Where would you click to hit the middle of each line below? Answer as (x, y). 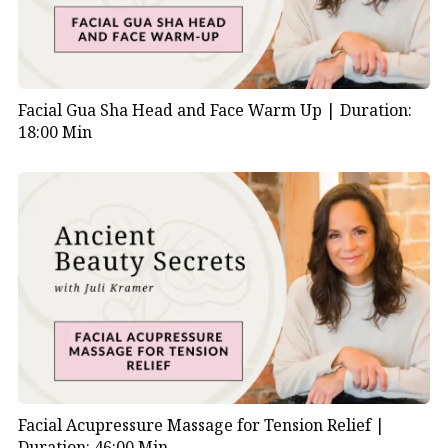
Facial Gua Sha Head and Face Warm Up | (178, 110)
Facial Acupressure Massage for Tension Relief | (201, 425)
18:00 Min (54, 132)
